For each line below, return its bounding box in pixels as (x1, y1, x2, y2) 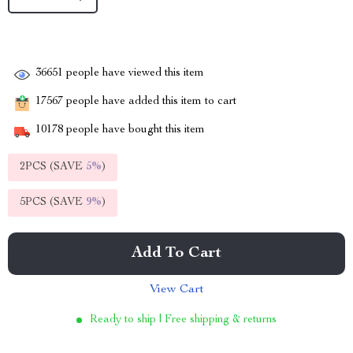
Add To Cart (132, 246, 221, 262)
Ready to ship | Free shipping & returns (90, 314, 277, 325)
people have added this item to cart (63, 96, 236, 108)
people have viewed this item (63, 68, 204, 80)
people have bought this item (63, 124, 205, 136)
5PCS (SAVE (20, 197, 86, 208)
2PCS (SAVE (20, 162, 86, 173)
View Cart (149, 284, 204, 296)
